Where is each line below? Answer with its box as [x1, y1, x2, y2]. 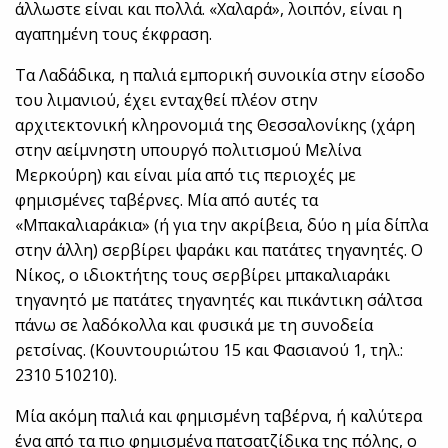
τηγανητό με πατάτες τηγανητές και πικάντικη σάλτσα [15, 289, 423, 312]
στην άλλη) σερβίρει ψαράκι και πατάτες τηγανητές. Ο [15, 239, 424, 262]
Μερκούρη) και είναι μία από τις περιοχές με [15, 164, 357, 187]
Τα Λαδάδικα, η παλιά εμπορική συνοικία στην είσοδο [15, 64, 426, 87]
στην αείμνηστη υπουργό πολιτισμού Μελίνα [15, 139, 362, 162]
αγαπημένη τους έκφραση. [15, 23, 213, 46]
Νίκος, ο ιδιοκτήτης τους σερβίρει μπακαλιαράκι [15, 264, 391, 287]
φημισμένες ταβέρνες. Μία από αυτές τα [15, 189, 319, 212]
